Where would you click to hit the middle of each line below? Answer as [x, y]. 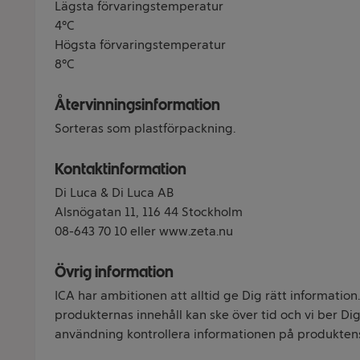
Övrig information [114, 272]
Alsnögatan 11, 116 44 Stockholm [149, 212]
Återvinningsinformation [137, 104]
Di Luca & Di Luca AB [114, 192]
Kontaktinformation [121, 169]
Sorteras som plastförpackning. [145, 128]
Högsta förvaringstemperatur [140, 45]
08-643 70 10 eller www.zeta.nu [144, 231]
